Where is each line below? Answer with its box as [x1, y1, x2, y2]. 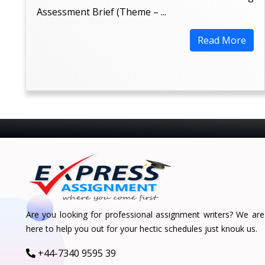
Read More [197, 34, 246, 47]
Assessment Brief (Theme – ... [37, 5, 166, 18]
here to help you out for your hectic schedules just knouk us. [26, 223, 257, 234]
